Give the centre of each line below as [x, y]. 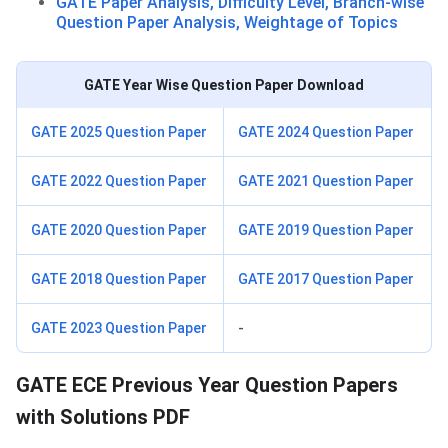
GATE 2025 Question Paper [119, 132]
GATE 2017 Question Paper [326, 279]
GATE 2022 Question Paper [119, 181]
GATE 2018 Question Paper [119, 279]
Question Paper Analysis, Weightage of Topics [227, 23]
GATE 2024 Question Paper [326, 132]
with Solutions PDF [103, 417]
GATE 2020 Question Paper [119, 230]
